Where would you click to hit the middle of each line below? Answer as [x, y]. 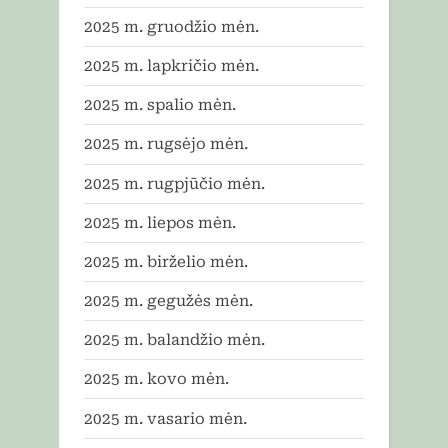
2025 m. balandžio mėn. [174, 340]
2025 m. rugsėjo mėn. [166, 144]
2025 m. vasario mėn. [165, 418]
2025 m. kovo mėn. [156, 379]
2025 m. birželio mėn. [166, 261]
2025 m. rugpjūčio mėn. [174, 183]
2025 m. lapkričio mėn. [171, 66]
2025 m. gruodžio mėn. [171, 26]
